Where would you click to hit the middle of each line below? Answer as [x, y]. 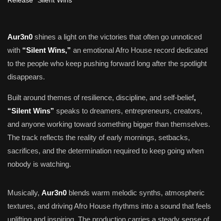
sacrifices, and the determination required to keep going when [106, 151]
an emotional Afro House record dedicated [139, 50]
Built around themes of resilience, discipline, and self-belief [101, 97]
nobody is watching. [39, 164]
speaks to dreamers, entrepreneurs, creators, [128, 111]
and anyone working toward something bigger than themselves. [109, 124]
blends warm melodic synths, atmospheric [136, 193]
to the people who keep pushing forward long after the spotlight [107, 63]
